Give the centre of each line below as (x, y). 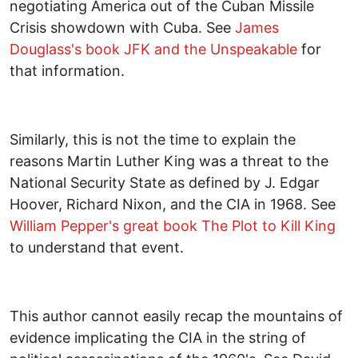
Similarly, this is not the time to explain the (153, 139)
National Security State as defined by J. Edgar (165, 182)
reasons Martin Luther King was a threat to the (169, 161)
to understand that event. (97, 247)
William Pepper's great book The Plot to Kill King (173, 225)
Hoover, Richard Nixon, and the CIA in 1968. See (173, 204)
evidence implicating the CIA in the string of (158, 337)
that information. (67, 70)
